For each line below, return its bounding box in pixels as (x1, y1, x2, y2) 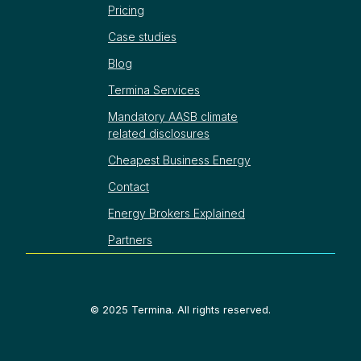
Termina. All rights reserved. (128, 304, 271, 317)
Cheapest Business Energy (108, 152, 251, 167)
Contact (108, 179, 149, 193)
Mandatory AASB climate (108, 109, 238, 123)
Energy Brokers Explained (108, 205, 245, 220)
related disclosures (108, 126, 210, 140)
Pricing (108, 2, 144, 17)
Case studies (108, 29, 176, 44)
